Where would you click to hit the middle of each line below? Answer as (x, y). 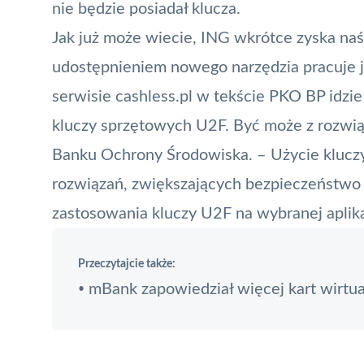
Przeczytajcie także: (127, 264)
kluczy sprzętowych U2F (139, 126)
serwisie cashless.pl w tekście (160, 96)
